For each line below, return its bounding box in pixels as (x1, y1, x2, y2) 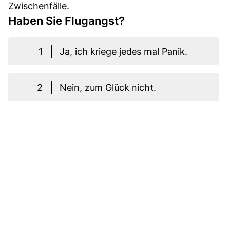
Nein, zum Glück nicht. (60, 82, 156, 93)
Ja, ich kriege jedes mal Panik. (60, 46, 187, 57)
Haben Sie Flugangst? (8, 14, 125, 27)
